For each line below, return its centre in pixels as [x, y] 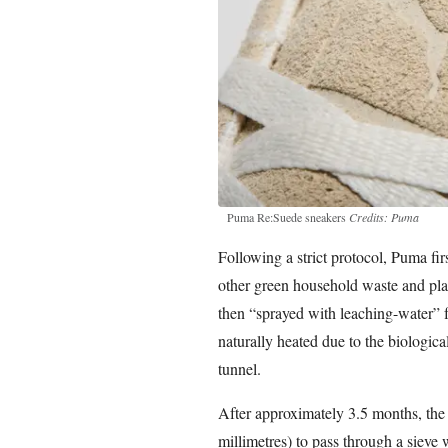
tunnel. [239, 368]
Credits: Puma [383, 216]
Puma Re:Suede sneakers [287, 216]
